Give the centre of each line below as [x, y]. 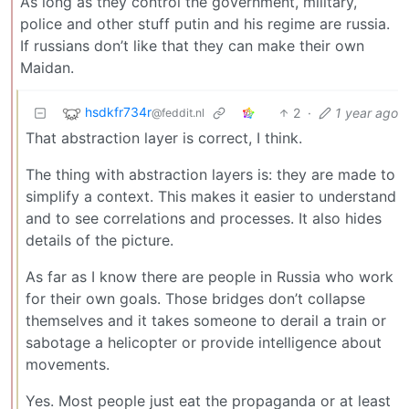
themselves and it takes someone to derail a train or [206, 320]
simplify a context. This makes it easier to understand [211, 196]
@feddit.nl [178, 112]
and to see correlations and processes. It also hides [204, 218]
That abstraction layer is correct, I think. [164, 137]
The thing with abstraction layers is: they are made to [210, 174]
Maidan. [47, 67]
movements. [68, 364]
